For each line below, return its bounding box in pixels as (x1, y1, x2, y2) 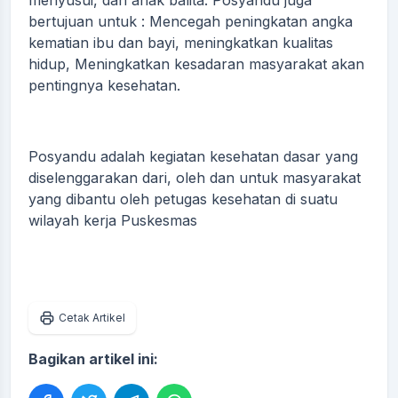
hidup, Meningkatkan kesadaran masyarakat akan (28, 55, 364, 73)
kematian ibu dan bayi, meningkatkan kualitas (28, 34, 333, 52)
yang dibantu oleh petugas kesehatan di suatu (28, 190, 338, 208)
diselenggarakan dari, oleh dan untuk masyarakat (28, 169, 361, 187)
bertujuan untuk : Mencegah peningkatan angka (28, 12, 353, 30)
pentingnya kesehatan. (28, 76, 185, 94)
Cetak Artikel (59, 311, 125, 324)
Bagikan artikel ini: (28, 350, 158, 368)
